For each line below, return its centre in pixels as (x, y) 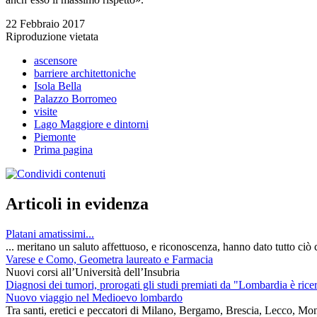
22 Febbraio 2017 (45, 24)
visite (46, 112)
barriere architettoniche (85, 74)
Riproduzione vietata (52, 37)
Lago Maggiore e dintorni (91, 125)
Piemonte (55, 137)
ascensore (56, 61)
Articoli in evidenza (77, 204)
